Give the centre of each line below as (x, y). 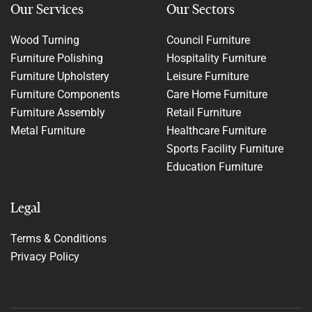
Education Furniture (214, 167)
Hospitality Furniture (216, 58)
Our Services (47, 10)
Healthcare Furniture (216, 131)
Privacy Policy (45, 257)
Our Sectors (201, 10)
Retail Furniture (204, 113)
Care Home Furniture (217, 95)
